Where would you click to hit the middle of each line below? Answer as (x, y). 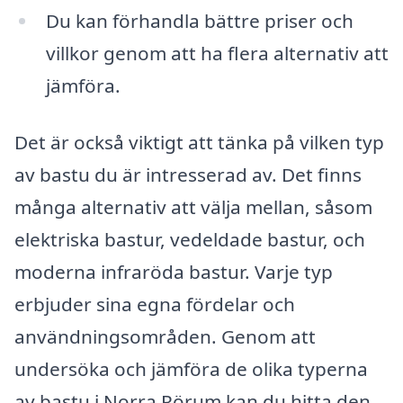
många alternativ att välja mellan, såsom (193, 207)
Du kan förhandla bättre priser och (199, 20)
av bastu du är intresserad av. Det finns (188, 175)
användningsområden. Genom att (165, 337)
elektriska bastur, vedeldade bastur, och (190, 240)
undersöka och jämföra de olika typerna (191, 369)
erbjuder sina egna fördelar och (155, 304)
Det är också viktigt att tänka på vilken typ (199, 143)
